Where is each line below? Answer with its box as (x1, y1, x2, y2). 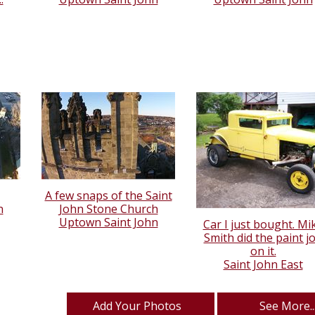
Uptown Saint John (58, 214, 158, 231)
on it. (250, 243, 276, 259)
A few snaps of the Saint (44, 188, 172, 204)
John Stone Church (58, 201, 158, 217)
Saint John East (223, 257, 303, 273)
